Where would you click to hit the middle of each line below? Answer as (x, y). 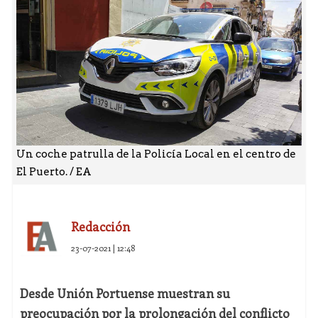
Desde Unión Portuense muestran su (125, 294)
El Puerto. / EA (54, 172)
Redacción (100, 227)
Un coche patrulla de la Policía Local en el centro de (156, 154)
